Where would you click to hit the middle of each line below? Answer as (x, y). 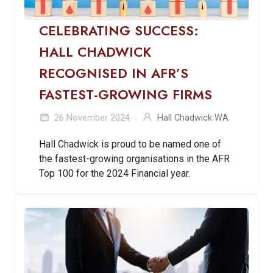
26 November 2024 (91, 118)
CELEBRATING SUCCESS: (119, 31)
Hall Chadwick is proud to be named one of (130, 144)
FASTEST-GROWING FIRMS (126, 95)
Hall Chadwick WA (193, 118)
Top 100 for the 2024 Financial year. (115, 174)
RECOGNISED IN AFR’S (114, 74)
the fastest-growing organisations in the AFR (134, 159)
